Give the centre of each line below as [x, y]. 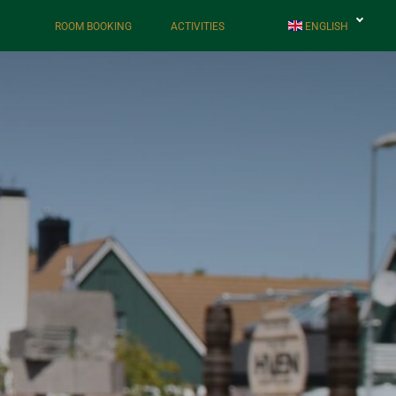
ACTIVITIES [198, 26]
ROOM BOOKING [93, 26]
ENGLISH [325, 26]
